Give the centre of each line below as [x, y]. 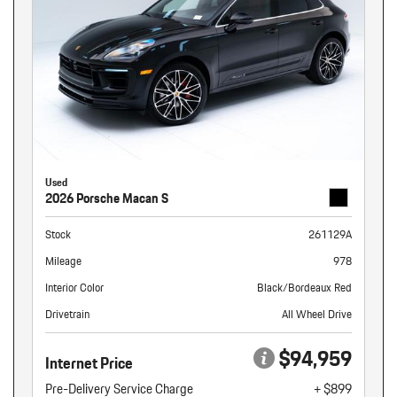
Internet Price [89, 362]
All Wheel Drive [317, 314]
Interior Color [74, 287]
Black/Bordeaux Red [304, 287]
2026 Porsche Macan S [107, 198]
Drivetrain [67, 314]
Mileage [63, 261]
